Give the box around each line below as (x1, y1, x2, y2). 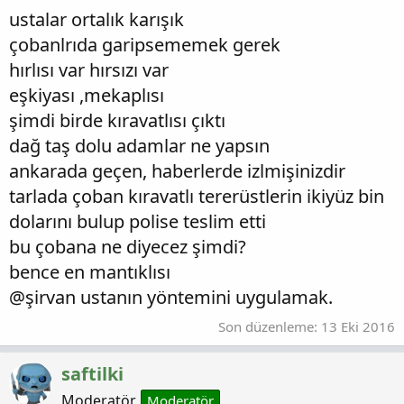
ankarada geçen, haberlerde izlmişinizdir (9, 159, 345, 184)
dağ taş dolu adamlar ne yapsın (9, 133, 270, 159)
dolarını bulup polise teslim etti (9, 209, 266, 234)
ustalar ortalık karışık (9, 7, 184, 32)
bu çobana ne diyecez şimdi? (9, 234, 246, 260)
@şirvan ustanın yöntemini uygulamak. (9, 285, 333, 310)
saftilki (61, 361, 124, 386)
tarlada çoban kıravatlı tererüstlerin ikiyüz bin (9, 184, 384, 209)
